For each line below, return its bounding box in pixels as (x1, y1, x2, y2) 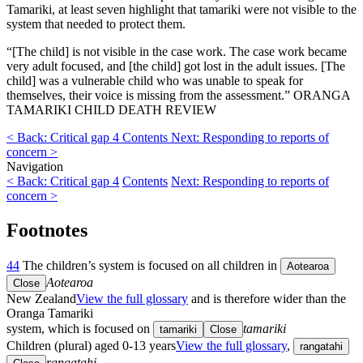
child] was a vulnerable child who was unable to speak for (6, 73, 303, 88)
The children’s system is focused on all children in (19, 258, 280, 272)
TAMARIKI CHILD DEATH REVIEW (6, 102, 216, 117)
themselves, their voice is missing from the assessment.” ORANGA (6, 88, 350, 102)
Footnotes (6, 219, 88, 241)
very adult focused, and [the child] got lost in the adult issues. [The (6, 58, 345, 73)
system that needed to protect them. (6, 16, 186, 31)
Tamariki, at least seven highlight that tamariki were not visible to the (6, 2, 357, 16)
